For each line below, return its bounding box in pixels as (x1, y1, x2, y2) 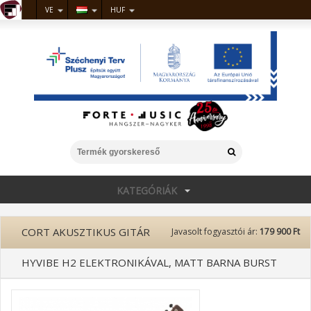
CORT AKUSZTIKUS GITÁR (22, 225, 150, 239)
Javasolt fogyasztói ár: (171, 226, 260, 237)
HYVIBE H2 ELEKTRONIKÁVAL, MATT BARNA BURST (22, 255, 277, 269)
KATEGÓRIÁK (117, 184, 177, 197)
